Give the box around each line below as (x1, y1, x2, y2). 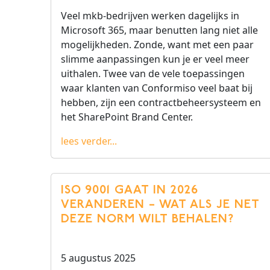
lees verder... (61, 134, 117, 148)
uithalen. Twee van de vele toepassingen (61, 67, 245, 80)
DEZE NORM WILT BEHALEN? (61, 213, 234, 225)
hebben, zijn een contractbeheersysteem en (61, 96, 261, 109)
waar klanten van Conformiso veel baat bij (61, 81, 253, 95)
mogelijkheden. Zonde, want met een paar (61, 38, 254, 51)
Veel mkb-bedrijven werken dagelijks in (61, 9, 239, 22)
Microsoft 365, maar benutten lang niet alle (61, 24, 258, 37)
